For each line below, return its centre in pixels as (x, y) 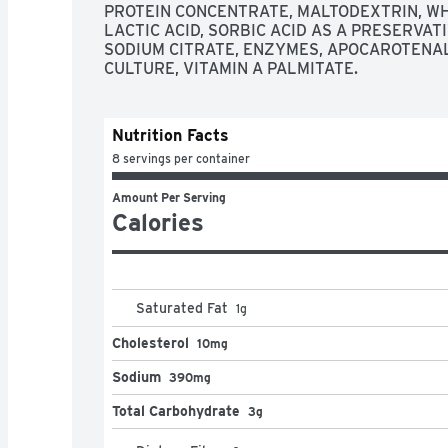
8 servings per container (181, 158)
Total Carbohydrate (176, 410)
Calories (158, 222)
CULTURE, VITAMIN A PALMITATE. (231, 68)
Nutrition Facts (170, 135)
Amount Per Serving (169, 197)
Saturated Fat (182, 307)
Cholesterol (150, 342)
